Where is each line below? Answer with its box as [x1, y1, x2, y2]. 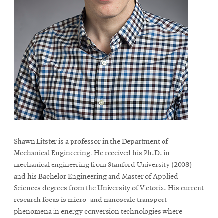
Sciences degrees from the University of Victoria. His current [14, 184, 204, 192]
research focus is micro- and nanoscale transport [14, 196, 167, 204]
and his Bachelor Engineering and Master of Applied [14, 173, 178, 181]
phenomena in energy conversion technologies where [14, 208, 182, 216]
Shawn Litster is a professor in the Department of [14, 138, 168, 145]
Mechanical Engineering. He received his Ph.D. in [14, 149, 170, 157]
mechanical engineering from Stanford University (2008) [14, 161, 192, 169]
